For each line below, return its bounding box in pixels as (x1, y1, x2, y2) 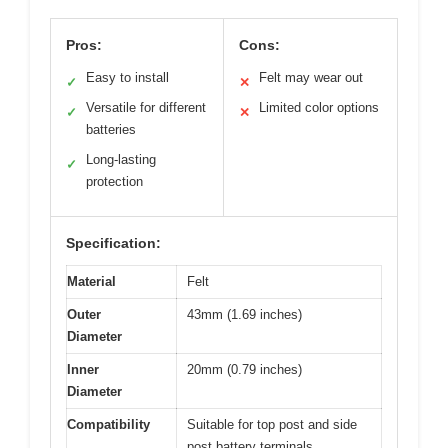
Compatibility (67, 417, 150, 433)
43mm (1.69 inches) (187, 307, 302, 323)
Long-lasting (86, 152, 156, 168)
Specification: (66, 235, 161, 252)
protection (86, 174, 143, 190)
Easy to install (86, 70, 169, 86)
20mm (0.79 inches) (187, 362, 302, 378)
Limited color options (259, 100, 379, 116)
